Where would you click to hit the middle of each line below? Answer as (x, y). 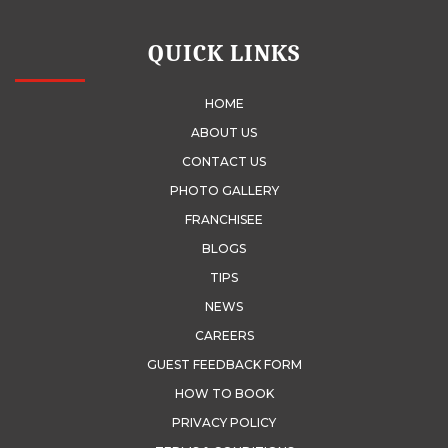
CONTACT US (224, 161)
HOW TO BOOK (224, 393)
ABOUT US (224, 132)
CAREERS (224, 335)
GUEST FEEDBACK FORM (224, 364)
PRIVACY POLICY (224, 422)
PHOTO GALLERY (224, 190)
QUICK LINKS (224, 52)
